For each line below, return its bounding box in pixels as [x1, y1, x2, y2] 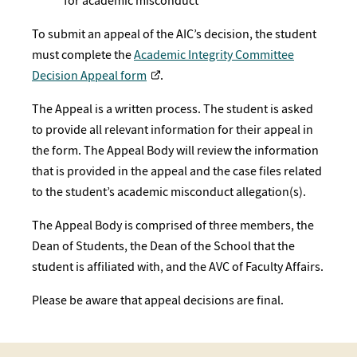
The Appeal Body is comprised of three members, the [32, 217, 314, 233]
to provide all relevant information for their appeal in [32, 121, 313, 138]
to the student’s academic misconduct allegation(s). [32, 183, 306, 200]
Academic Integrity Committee [134, 46, 294, 63]
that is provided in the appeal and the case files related [32, 163, 322, 179]
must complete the [32, 46, 134, 63]
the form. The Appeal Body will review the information [32, 142, 319, 159]
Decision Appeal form [32, 67, 147, 84]
